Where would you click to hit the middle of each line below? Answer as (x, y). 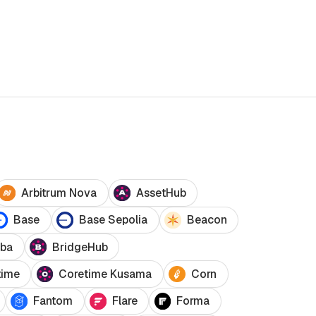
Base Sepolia (113, 220)
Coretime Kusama (105, 274)
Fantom (53, 301)
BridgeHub (80, 247)
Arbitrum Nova (59, 193)
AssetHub (161, 193)
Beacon (207, 220)
